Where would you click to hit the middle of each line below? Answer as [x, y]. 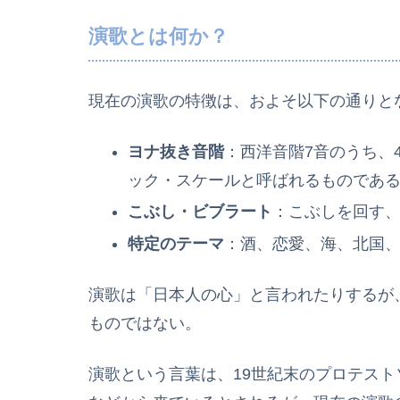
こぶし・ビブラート [200, 212]
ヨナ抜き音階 [175, 151]
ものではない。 [145, 324]
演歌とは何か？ [158, 36]
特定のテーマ [175, 243]
